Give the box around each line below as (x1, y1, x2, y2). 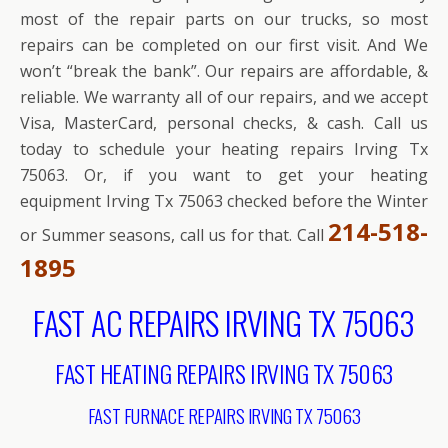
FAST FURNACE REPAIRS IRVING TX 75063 (87, 402, 361, 429)
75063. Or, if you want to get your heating (20, 164, 428, 186)
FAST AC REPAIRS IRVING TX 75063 (33, 299, 415, 346)
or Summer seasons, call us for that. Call (20, 224, 328, 246)
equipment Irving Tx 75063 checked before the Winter (20, 190, 428, 212)
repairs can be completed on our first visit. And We (20, 34, 428, 56)
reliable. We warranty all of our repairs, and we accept (20, 86, 428, 108)
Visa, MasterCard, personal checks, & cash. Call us (20, 112, 428, 134)
